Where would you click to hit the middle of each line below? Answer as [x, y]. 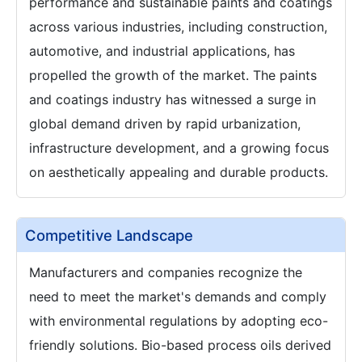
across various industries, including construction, [178, 27]
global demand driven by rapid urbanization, [165, 124]
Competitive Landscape [109, 235]
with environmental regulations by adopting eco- [179, 321]
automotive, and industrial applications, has [162, 51]
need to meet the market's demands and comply [178, 297]
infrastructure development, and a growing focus [179, 148]
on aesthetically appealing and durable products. [179, 172]
